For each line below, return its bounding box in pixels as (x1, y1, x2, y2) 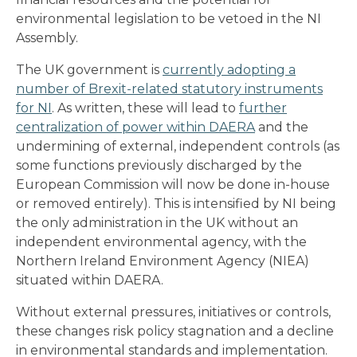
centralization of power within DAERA (16, 119, 255, 135)
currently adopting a (163, 61, 296, 77)
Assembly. (16, 29, 78, 45)
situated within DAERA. (16, 272, 163, 288)
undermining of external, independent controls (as (16, 138, 339, 154)
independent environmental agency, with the (16, 233, 307, 249)
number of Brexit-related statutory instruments (16, 80, 323, 96)
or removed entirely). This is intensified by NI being (16, 195, 336, 211)
